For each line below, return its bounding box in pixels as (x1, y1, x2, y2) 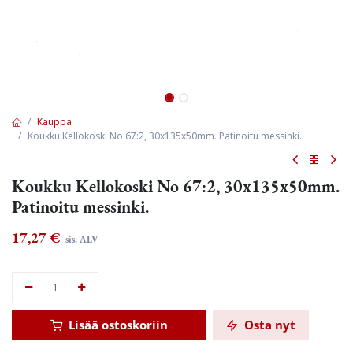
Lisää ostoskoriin (65, 317, 168, 333)
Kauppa (37, 115, 72, 128)
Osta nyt (241, 317, 295, 333)
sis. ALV (63, 233, 98, 246)
